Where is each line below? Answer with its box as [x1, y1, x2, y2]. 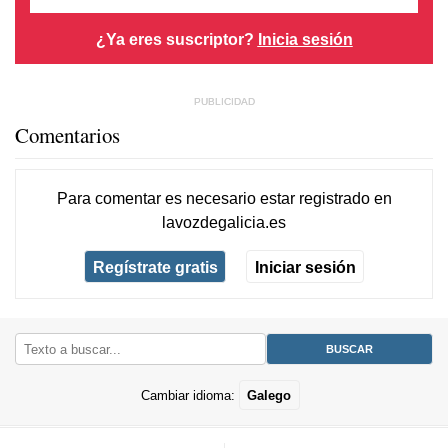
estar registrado [259, 188, 370, 207]
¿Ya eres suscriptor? [95, 30, 258, 49]
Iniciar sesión [254, 257, 356, 276]
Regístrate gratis [92, 257, 218, 276]
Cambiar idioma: [140, 387, 239, 403]
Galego [247, 387, 292, 403]
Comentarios [15, 120, 120, 149]
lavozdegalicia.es [162, 212, 286, 231]
